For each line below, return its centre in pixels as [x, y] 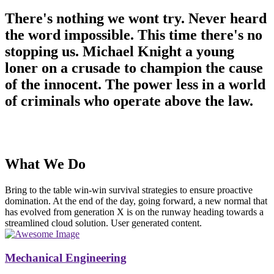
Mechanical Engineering [66, 257]
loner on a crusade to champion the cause [134, 68]
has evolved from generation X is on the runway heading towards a [134, 212]
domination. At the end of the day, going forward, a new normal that [136, 201]
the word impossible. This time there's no [134, 35]
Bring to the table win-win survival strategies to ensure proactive [129, 190]
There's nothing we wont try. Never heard [136, 19]
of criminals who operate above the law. [129, 101]
